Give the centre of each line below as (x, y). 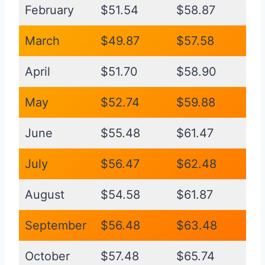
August (45, 195)
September (56, 226)
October (47, 256)
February (49, 10)
